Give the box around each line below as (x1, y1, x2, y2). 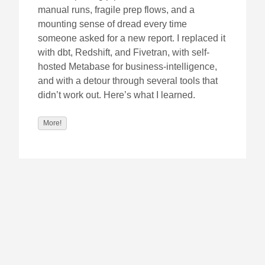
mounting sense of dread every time (38, 19, 187, 30)
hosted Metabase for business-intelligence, (38, 62, 217, 72)
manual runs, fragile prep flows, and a (38, 5, 195, 15)
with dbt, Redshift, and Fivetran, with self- (38, 47, 209, 58)
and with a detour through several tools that (38, 76, 218, 86)
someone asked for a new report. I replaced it (38, 33, 225, 44)
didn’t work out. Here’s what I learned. (38, 90, 195, 101)
